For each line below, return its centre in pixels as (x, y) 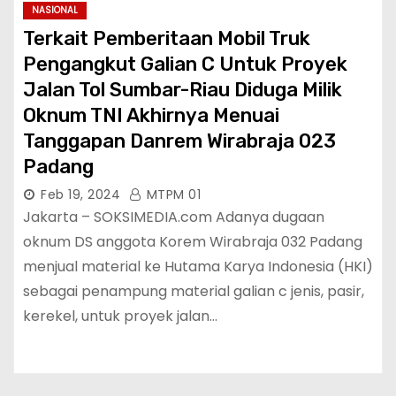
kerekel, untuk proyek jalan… (120, 316)
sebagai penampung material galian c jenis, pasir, (194, 291)
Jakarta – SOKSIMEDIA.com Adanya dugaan (174, 217)
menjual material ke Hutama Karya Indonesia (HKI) (198, 267)
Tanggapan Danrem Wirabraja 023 (179, 141)
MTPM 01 (171, 194)
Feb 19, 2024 (80, 194)
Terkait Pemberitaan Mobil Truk (167, 38)
